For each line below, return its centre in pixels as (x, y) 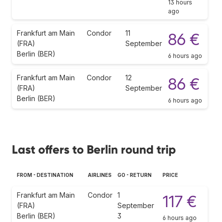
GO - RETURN (135, 175)
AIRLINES (100, 175)
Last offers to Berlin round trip (94, 149)
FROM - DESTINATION (45, 175)
